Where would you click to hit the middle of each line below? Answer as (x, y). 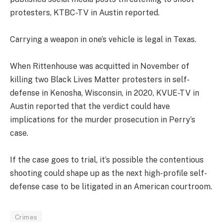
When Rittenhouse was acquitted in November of (100, 66)
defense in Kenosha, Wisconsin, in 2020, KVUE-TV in (105, 93)
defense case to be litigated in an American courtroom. (111, 187)
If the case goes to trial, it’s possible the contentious (107, 160)
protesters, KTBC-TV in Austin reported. (85, 13)
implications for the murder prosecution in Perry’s (103, 120)
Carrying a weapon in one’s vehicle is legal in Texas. (103, 40)
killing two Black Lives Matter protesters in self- (100, 80)
